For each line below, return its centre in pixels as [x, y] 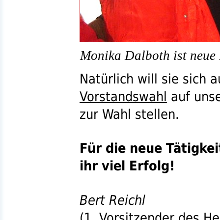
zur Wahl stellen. [129, 114]
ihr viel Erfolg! [127, 166]
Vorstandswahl [123, 96]
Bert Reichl [112, 200]
